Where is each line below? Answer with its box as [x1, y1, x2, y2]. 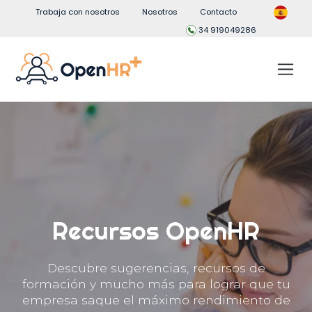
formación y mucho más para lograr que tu [22, 276, 290, 291]
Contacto [200, 6, 237, 17]
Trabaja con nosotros [36, 6, 120, 17]
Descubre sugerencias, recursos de [47, 260, 265, 275]
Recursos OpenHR [52, 216, 260, 246]
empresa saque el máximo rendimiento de [22, 292, 290, 307]
